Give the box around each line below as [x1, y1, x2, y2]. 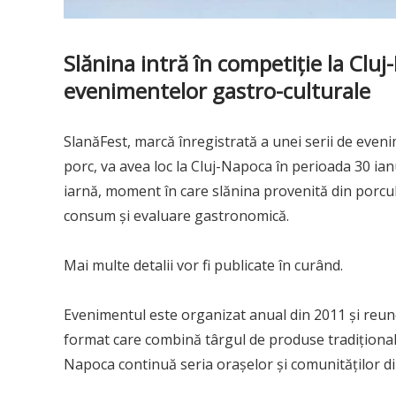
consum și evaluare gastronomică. [64, 205, 289, 225]
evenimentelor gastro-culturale [64, 75, 370, 105]
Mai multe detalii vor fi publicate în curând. [64, 255, 343, 275]
